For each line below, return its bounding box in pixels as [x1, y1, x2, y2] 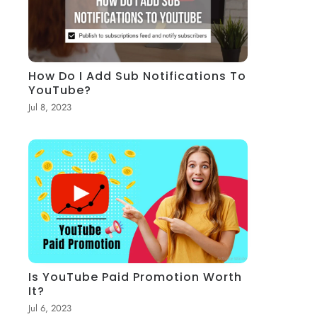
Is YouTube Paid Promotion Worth [28, 268, 243, 285]
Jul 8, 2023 [28, 100, 72, 114]
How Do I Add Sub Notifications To [28, 67, 247, 84]
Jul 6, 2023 [28, 301, 72, 315]
